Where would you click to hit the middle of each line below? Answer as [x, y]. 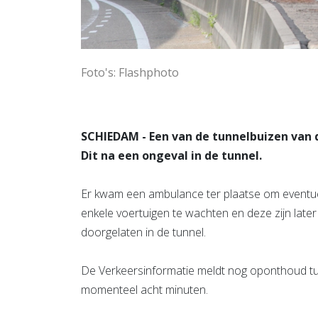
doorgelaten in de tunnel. [143, 232]
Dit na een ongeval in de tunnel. [171, 155]
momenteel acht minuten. [146, 289]
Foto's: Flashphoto [130, 72]
